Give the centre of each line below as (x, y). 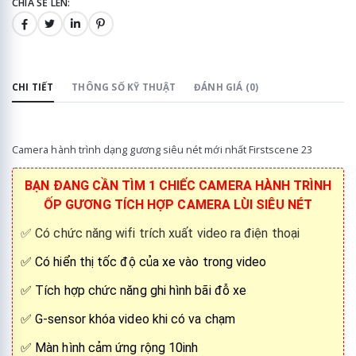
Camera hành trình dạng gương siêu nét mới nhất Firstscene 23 (162, 149)
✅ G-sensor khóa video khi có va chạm (128, 319)
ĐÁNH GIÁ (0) (226, 86)
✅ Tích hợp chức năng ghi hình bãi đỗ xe (134, 291)
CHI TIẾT (33, 86)
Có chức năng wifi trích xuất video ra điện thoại (168, 234)
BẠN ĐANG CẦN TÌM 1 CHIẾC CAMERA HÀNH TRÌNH (178, 186)
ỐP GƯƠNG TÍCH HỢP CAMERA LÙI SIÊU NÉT (178, 205)
